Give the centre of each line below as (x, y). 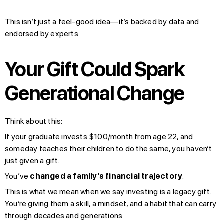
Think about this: (34, 121)
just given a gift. (32, 160)
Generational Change (95, 93)
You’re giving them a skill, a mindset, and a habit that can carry (111, 203)
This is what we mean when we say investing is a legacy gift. (108, 191)
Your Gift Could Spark (95, 69)
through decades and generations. (65, 215)
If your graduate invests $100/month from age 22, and (99, 136)
